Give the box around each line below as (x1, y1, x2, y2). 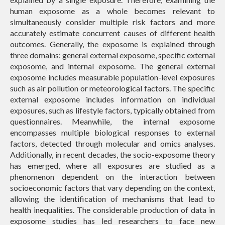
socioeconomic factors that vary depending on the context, (10, 182, 215, 192)
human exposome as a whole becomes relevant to (10, 6, 215, 16)
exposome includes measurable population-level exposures (10, 72, 215, 82)
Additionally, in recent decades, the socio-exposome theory (10, 149, 215, 159)
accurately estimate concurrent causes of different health (10, 28, 215, 38)
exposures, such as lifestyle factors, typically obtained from (10, 105, 215, 115)
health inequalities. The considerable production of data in (10, 204, 215, 214)
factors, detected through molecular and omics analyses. (10, 138, 215, 148)
